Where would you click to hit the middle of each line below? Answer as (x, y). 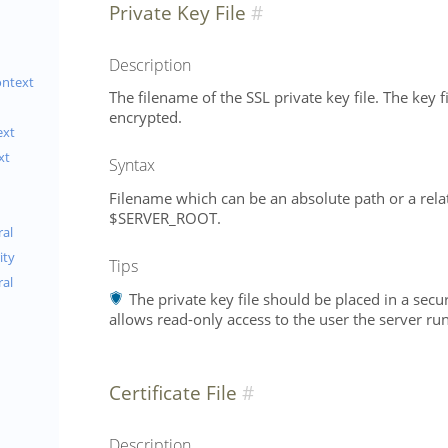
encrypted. (145, 117)
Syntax (132, 165)
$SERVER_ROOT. (165, 217)
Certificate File (173, 392)
